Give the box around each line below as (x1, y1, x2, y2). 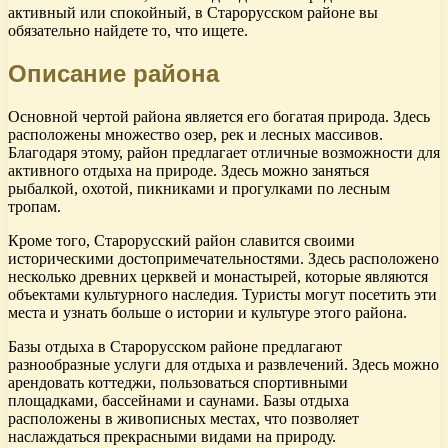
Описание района (8, 60, 219, 88)
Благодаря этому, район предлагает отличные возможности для (8, 144, 440, 162)
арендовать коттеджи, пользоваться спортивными (8, 374, 348, 392)
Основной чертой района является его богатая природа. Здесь (8, 108, 430, 126)
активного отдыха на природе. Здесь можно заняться (8, 162, 369, 180)
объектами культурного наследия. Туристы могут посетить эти (8, 286, 437, 304)
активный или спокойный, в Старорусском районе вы (8, 4, 378, 22)
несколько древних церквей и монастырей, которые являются (8, 268, 428, 286)
